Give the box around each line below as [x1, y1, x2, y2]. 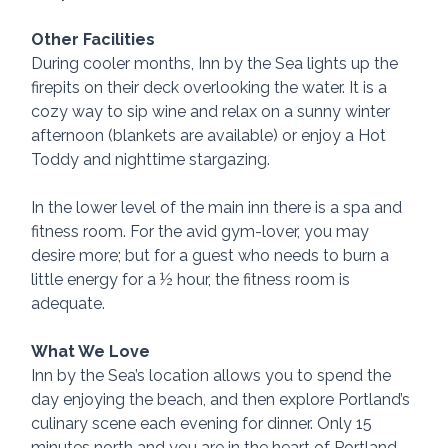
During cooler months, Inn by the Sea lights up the [31, 53, 403, 73]
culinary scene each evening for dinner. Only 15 [31, 413, 377, 433]
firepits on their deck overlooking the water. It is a [31, 77, 392, 97]
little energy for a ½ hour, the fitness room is [31, 269, 355, 289]
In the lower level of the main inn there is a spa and [31, 197, 407, 217]
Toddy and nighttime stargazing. [31, 149, 271, 169]
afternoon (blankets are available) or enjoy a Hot [31, 125, 391, 145]
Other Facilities [31, 29, 156, 49]
